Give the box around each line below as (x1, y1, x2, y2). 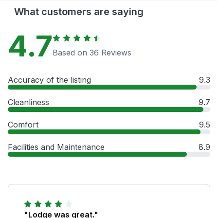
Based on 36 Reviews (53, 47, 131, 57)
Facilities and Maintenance (8, 142, 105, 152)
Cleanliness (8, 97, 49, 107)
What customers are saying (14, 5, 144, 18)
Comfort (8, 119, 38, 129)
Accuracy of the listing (8, 74, 91, 85)
